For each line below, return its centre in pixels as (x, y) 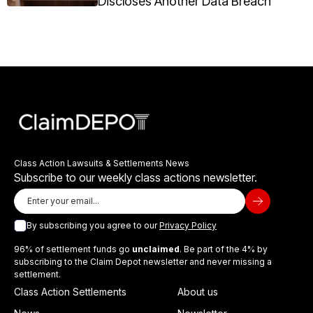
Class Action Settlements (70, 292)
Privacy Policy (188, 226)
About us (198, 292)
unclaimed (156, 249)
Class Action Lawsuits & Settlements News (102, 163)
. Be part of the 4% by (224, 249)
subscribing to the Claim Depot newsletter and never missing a (143, 262)
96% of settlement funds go (73, 249)
